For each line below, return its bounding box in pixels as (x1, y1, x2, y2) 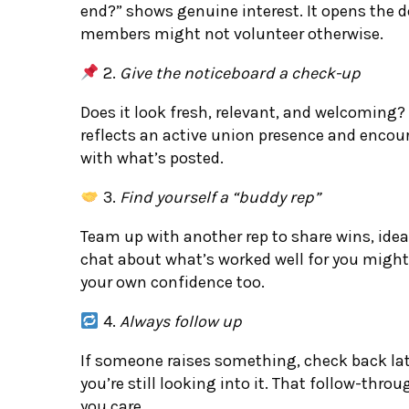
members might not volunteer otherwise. (80, 23, 383, 44)
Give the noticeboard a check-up (119, 62, 361, 83)
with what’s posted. (80, 147, 224, 168)
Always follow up (119, 310, 242, 331)
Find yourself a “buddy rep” (119, 186, 320, 207)
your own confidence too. (80, 271, 265, 292)
